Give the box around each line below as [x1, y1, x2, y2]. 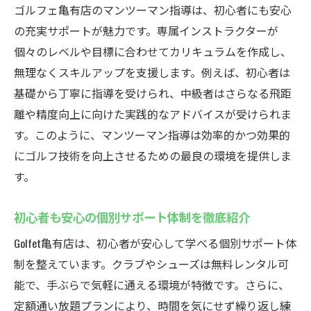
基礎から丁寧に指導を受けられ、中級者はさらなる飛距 [14, 85, 292, 101]
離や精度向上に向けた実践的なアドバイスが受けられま [14, 106, 292, 122]
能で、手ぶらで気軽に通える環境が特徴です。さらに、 [14, 276, 289, 293]
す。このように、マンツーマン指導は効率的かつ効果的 [14, 126, 290, 143]
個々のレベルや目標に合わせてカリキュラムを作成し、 [14, 43, 292, 60]
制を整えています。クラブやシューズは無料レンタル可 [14, 255, 289, 272]
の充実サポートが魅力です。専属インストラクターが [14, 22, 278, 39]
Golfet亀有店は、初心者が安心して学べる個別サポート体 [14, 235, 296, 251]
